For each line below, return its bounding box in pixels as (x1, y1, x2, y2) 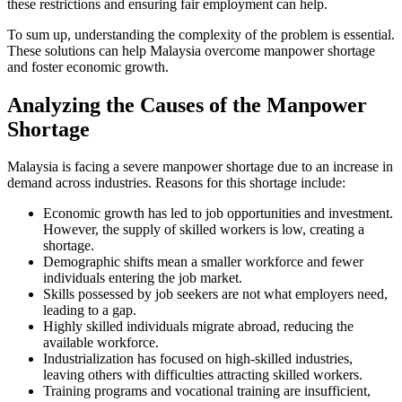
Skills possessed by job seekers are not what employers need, (43, 286, 388, 302)
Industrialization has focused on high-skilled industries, (43, 351, 353, 367)
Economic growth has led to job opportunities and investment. (43, 205, 393, 222)
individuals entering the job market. (43, 270, 242, 286)
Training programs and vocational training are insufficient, (43, 383, 371, 399)
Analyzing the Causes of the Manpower (7, 92, 367, 117)
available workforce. (43, 335, 159, 351)
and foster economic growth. (7, 58, 169, 74)
